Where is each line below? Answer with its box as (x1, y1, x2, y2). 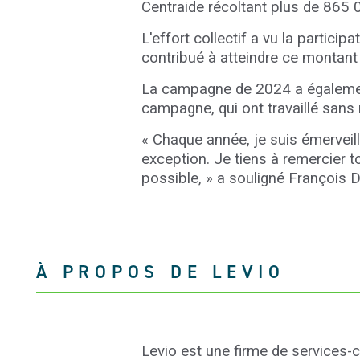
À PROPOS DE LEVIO (36, 260, 285, 284)
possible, (141, 170, 202, 187)
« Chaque (141, 131, 202, 149)
